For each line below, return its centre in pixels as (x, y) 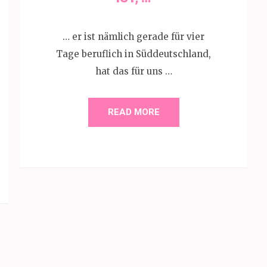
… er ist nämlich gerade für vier (133, 37)
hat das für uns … (133, 71)
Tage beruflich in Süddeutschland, (133, 54)
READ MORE (133, 112)
